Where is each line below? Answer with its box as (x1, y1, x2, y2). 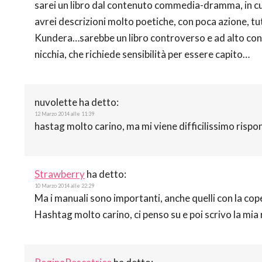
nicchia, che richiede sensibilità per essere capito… (35, 47, 250, 60)
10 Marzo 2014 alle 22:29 (35, 182, 94, 189)
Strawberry (35, 167, 85, 180)
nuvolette (35, 95, 77, 108)
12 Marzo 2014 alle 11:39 (35, 110, 94, 117)
